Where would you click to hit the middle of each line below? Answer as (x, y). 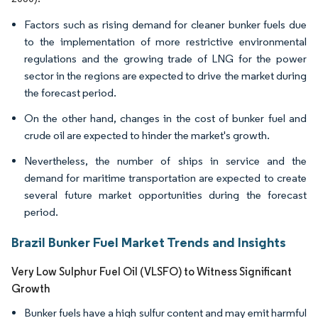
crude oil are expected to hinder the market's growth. (147, 135)
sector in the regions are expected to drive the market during (165, 76)
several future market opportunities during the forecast (165, 195)
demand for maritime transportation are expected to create (165, 178)
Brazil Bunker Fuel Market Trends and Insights (149, 242)
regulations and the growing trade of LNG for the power (165, 59)
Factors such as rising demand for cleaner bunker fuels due (165, 24)
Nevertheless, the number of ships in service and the (165, 161)
